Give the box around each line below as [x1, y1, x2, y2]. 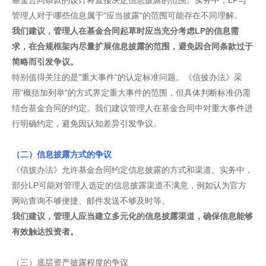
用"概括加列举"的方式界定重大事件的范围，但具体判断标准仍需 [12, 88, 251, 97]
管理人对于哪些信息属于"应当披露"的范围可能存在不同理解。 [12, 11, 242, 20]
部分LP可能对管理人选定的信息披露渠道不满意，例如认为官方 [12, 180, 246, 190]
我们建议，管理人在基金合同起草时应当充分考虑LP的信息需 [12, 26, 239, 36]
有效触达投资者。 [12, 227, 78, 236]
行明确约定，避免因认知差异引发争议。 [12, 119, 161, 128]
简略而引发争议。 [12, 57, 78, 66]
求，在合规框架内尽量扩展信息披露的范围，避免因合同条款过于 [12, 42, 253, 51]
